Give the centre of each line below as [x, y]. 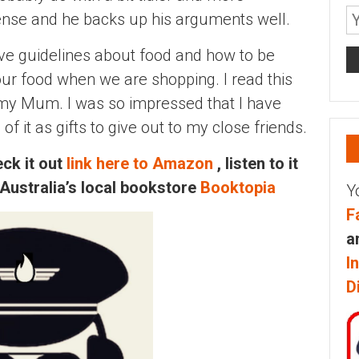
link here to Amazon [138, 163]
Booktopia [236, 187]
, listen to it [256, 163]
